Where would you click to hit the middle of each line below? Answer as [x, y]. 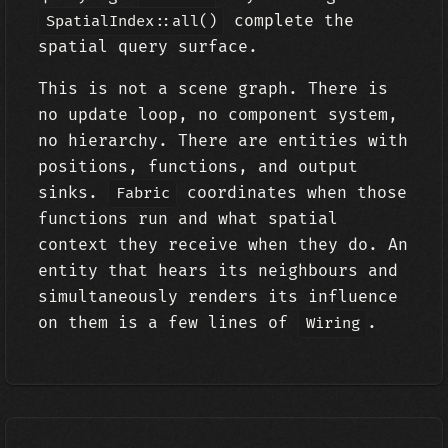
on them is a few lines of [168, 323]
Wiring [332, 323]
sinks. [73, 193]
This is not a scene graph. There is [213, 89]
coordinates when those [292, 193]
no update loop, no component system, [218, 115]
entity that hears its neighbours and [218, 271]
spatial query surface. [148, 47]
